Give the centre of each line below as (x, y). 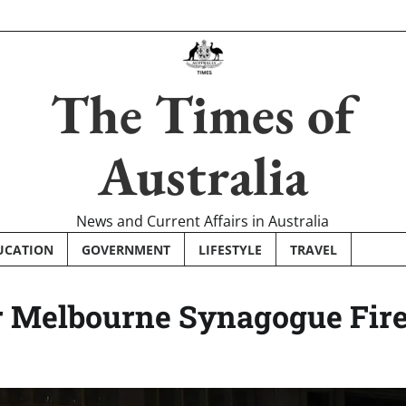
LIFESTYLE (230, 249)
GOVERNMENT (126, 249)
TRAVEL (314, 249)
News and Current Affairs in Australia (203, 221)
